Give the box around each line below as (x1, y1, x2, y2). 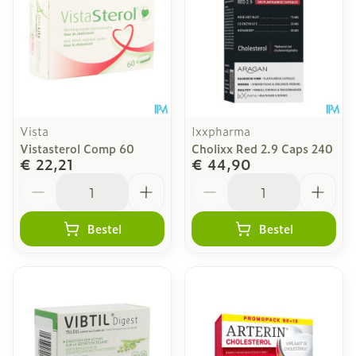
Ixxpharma (192, 122, 250, 139)
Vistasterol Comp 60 (20, 140, 134, 157)
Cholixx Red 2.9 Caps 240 (192, 140, 333, 157)
